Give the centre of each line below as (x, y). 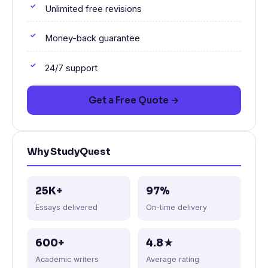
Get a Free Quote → (134, 100)
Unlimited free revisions (93, 9)
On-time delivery (176, 208)
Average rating (173, 260)
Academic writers (67, 260)
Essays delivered (66, 208)
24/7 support (71, 68)
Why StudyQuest (69, 152)
